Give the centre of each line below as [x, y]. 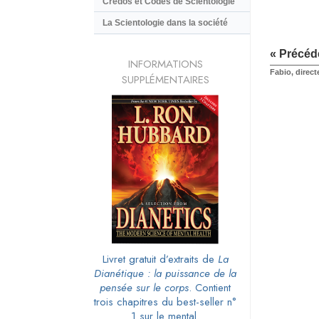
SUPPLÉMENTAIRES [165, 79]
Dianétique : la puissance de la [165, 273]
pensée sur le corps [144, 287]
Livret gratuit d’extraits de [160, 259]
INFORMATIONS [165, 64]
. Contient [210, 287]
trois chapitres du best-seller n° [165, 302]
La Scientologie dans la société [165, 23]
